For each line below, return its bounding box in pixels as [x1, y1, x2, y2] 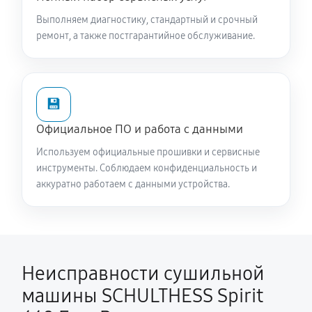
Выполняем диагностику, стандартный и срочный [36, 14, 258, 26]
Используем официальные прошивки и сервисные [36, 146, 260, 158]
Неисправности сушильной [22, 262, 265, 286]
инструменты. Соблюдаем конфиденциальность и [36, 162, 257, 174]
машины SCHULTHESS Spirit [22, 284, 263, 308]
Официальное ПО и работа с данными [36, 122, 243, 136]
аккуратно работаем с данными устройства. [36, 178, 230, 190]
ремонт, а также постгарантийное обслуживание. [36, 30, 255, 42]
